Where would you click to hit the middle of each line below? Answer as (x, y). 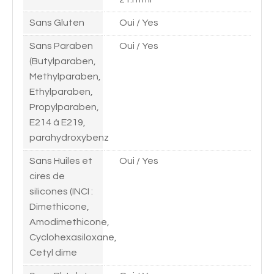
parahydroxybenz (69, 137)
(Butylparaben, (63, 61)
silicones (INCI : (61, 191)
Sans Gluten (57, 22)
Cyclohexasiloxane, (73, 237)
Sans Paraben (61, 46)
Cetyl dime (53, 252)
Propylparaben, (64, 107)
